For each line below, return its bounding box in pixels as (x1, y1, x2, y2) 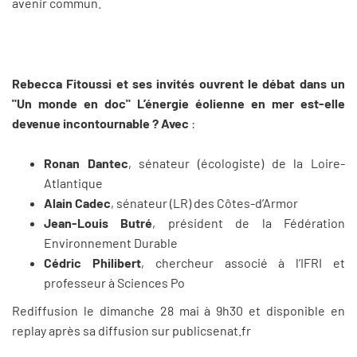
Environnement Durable (44, 235, 178, 251)
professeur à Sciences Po (44, 275, 185, 291)
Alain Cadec (44, 195, 111, 211)
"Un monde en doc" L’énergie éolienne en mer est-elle (12, 95, 345, 111)
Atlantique (44, 175, 103, 191)
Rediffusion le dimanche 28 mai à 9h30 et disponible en (12, 303, 345, 319)
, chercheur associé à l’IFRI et (140, 255, 346, 271)
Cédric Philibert (44, 255, 141, 271)
